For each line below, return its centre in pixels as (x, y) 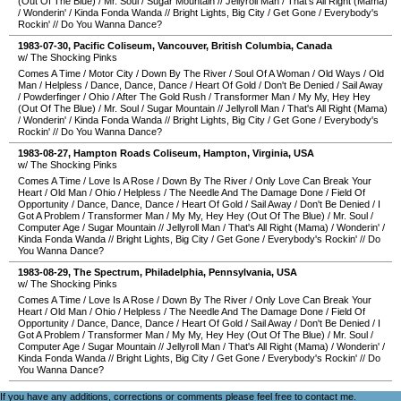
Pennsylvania (240, 272)
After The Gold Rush (161, 97)
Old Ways (339, 73)
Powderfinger (52, 97)
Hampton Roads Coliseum (136, 153)
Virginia (270, 153)
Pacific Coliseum (113, 46)
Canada (314, 46)
